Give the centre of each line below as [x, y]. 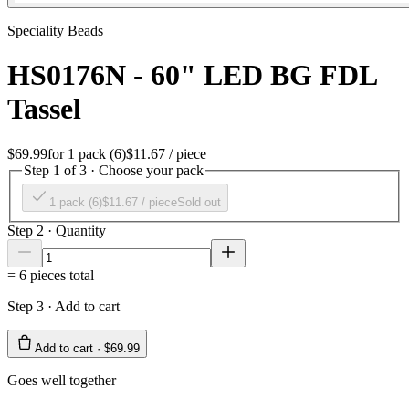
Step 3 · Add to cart [63, 307]
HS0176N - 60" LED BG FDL [192, 75]
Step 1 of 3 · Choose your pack [114, 170]
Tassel [44, 109]
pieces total [62, 276]
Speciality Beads [55, 30]
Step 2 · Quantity [57, 231]
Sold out [199, 203]
